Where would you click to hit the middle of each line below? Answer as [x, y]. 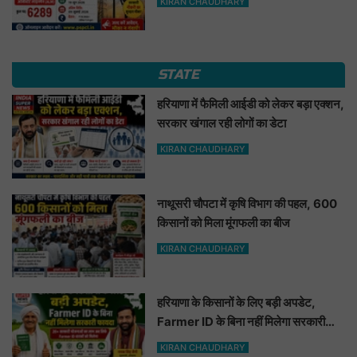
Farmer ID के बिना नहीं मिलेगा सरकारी [241, 322]
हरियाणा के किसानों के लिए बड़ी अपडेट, [237, 303]
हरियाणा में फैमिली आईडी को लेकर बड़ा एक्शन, [251, 104]
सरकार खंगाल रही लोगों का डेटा [222, 124]
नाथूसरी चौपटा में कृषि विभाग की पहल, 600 [247, 203]
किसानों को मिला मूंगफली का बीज [224, 222]
